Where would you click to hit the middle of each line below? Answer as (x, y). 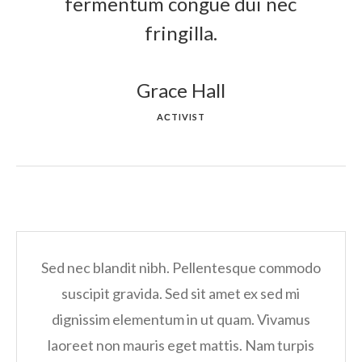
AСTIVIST (181, 117)
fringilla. (181, 33)
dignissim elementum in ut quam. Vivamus (181, 320)
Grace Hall (181, 90)
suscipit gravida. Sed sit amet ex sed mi (181, 294)
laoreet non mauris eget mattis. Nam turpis (181, 345)
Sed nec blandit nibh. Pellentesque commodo (181, 268)
